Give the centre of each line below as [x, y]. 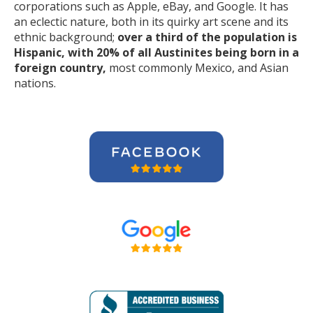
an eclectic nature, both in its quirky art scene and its [151, 22]
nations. [35, 83]
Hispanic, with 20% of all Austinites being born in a [156, 52]
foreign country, [60, 68]
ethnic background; [66, 37]
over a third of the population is [207, 37]
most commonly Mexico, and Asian [197, 68]
